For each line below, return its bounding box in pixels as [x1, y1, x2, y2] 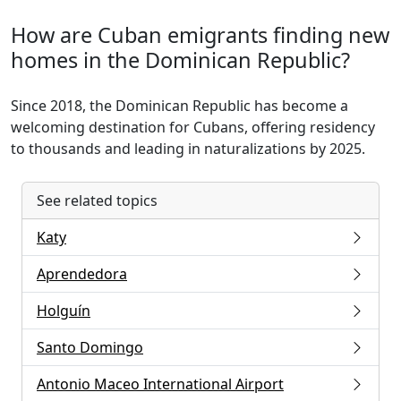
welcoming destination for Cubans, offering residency [11, 117, 375, 137]
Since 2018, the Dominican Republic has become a [11, 96, 348, 115]
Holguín [37, 301, 90, 320]
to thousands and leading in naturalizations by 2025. [11, 139, 365, 158]
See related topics [37, 191, 158, 210]
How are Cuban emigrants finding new [11, 21, 389, 49]
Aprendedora [37, 264, 127, 284]
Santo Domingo [37, 337, 143, 357]
